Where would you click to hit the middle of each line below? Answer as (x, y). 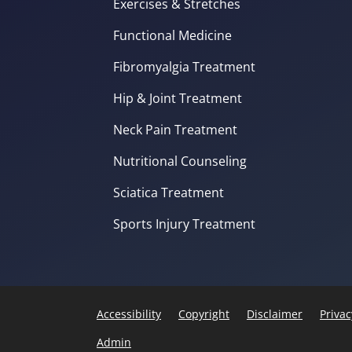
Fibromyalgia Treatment (184, 66)
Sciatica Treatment (169, 192)
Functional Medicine (172, 35)
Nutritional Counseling (180, 161)
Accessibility (129, 313)
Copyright (204, 313)
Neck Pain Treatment (175, 129)
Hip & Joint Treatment (178, 98)
